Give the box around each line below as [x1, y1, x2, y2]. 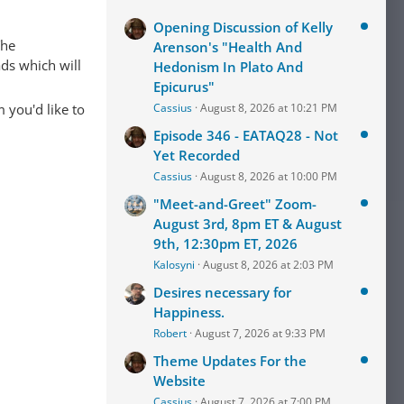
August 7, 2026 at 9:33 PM [195, 326, 326, 341]
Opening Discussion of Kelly [153, 18, 333, 36]
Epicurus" [153, 78, 215, 96]
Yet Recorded [153, 146, 240, 164]
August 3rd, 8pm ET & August [153, 215, 342, 233]
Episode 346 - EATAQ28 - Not [153, 126, 338, 144]
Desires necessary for [153, 283, 291, 301]
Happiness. [153, 303, 225, 321]
